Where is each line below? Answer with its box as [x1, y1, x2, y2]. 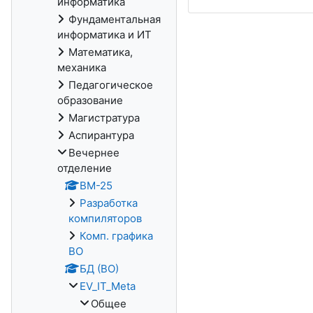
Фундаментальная [68, 13, 161, 26]
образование [57, 94, 123, 107]
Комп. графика [80, 229, 153, 242]
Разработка [80, 196, 138, 210]
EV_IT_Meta [80, 279, 136, 293]
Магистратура [68, 111, 140, 124]
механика [57, 61, 106, 74]
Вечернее [68, 146, 119, 159]
